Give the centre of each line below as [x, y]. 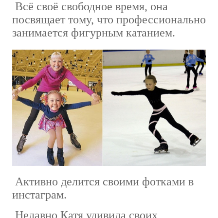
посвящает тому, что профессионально [109, 19]
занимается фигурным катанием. [94, 32]
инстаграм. [39, 194]
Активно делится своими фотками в [103, 181]
